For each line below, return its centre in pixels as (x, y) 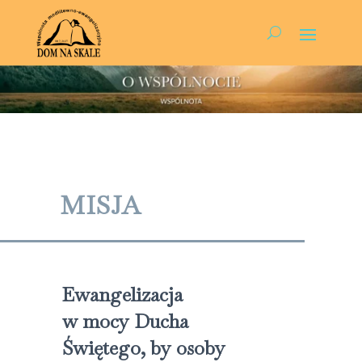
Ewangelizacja (122, 294)
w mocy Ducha (125, 321)
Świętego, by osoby (143, 347)
